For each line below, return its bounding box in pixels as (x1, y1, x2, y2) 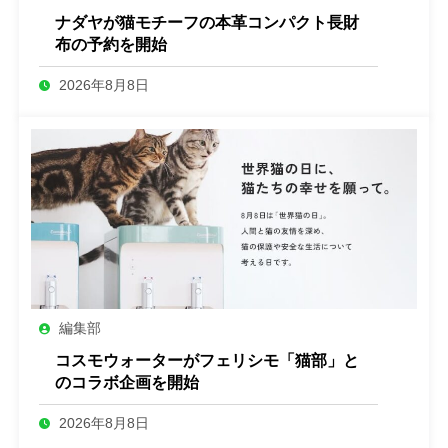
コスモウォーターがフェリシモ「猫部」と (55, 352, 359, 370)
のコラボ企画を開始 (55, 374, 199, 392)
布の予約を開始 (55, 36, 167, 54)
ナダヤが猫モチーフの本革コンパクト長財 (55, 14, 359, 32)
